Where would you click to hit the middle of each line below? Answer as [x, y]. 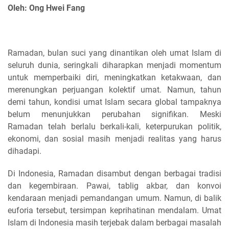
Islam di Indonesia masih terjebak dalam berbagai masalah [114, 223]
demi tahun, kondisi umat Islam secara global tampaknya [114, 102]
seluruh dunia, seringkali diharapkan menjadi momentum [114, 65]
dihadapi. [25, 151]
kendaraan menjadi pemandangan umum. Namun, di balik [114, 198]
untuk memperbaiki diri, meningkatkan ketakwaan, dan [114, 77]
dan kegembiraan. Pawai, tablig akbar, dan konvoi [114, 186]
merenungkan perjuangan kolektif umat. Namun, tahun [114, 90]
